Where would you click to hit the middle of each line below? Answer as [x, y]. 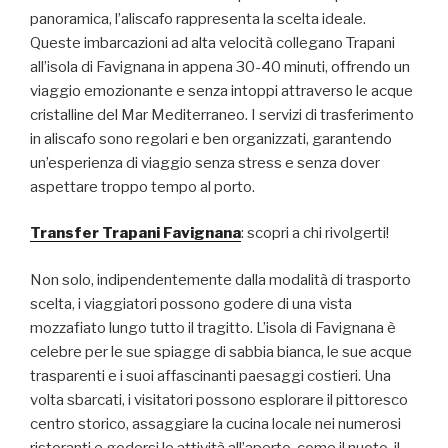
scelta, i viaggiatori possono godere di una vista [191, 303]
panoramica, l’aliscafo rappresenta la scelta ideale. [198, 18]
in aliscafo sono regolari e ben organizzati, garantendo [211, 138]
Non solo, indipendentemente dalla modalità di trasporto [220, 279]
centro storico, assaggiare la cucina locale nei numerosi [215, 423]
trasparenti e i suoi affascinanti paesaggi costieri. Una [210, 375]
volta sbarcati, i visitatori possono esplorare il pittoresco [219, 399]
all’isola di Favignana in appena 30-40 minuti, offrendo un [220, 66]
